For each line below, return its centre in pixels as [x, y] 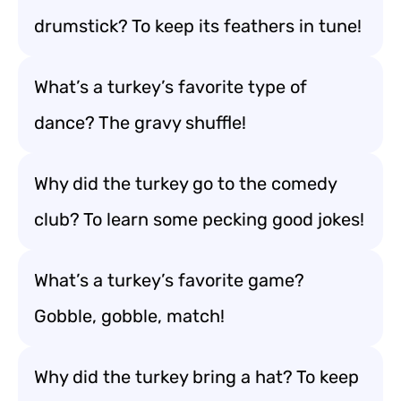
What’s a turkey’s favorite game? [169, 280]
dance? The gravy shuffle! [140, 123]
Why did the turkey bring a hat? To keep [196, 377]
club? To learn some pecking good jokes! [199, 219]
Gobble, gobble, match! [129, 316]
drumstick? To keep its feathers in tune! [198, 26]
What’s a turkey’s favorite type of [171, 87]
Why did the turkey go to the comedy [186, 183]
